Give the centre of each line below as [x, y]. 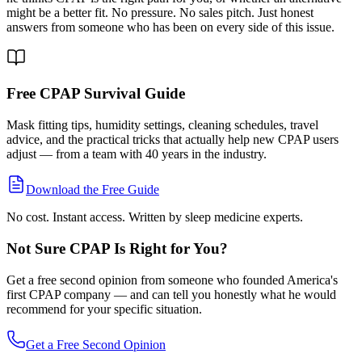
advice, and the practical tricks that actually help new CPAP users [173, 140]
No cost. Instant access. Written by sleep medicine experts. [155, 217]
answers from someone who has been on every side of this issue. [170, 27]
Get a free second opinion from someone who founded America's [172, 280]
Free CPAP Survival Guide [96, 94]
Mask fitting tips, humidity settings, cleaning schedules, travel [162, 125]
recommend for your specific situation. [104, 309]
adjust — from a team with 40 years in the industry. [137, 154]
